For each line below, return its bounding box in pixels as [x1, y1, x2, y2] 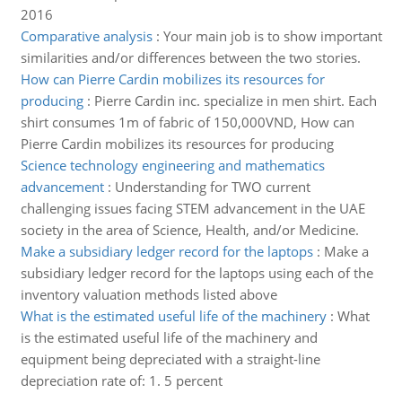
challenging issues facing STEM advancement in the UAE [20, 199, 365, 217]
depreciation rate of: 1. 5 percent [20, 371, 223, 389]
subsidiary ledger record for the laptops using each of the [20, 264, 373, 282]
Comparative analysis [20, 27, 153, 45]
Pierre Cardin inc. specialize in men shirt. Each [93, 92, 377, 109]
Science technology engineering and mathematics [20, 156, 325, 174]
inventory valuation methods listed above [20, 285, 277, 303]
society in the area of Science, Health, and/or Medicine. [20, 221, 359, 239]
